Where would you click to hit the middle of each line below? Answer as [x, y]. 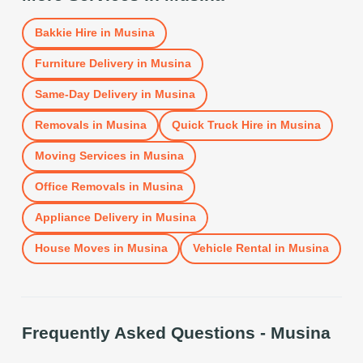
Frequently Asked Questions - [146, 332]
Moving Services [80, 156]
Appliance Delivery [86, 218]
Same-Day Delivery [86, 94]
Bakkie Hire [66, 33]
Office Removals [80, 187]
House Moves [72, 248]
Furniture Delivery [84, 64]
